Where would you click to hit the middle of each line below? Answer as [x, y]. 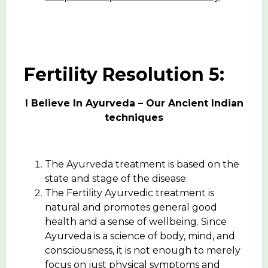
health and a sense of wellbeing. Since [136, 221]
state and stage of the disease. [116, 178]
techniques [134, 117]
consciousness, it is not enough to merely [143, 250]
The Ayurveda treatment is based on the [142, 164]
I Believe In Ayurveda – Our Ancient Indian [134, 103]
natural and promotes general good [131, 207]
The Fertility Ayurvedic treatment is [130, 193]
